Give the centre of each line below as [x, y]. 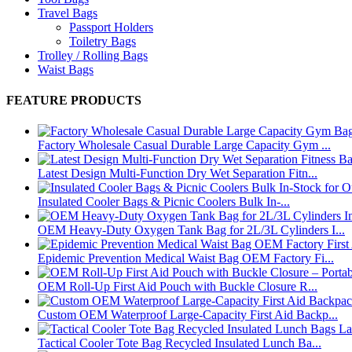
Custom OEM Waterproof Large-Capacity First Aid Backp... [188, 315]
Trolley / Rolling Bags [93, 55]
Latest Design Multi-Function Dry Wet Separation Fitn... [178, 174]
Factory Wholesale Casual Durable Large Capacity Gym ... [184, 145]
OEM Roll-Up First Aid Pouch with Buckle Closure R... [178, 287]
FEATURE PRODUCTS [74, 100]
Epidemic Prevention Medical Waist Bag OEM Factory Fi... [186, 258]
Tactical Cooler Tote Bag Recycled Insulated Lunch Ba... [180, 343]
